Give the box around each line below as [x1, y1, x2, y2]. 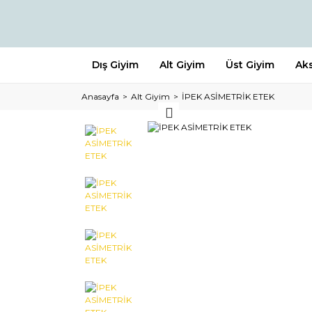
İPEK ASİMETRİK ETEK [182, 91, 274, 102]
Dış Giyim [92, 58, 139, 71]
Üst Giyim [226, 58, 274, 71]
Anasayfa [81, 91, 119, 102]
